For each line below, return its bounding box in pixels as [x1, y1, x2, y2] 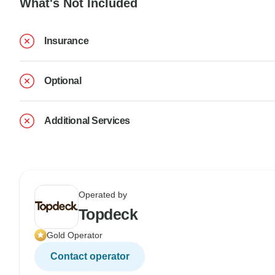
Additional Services [44, 115, 130, 126]
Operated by [79, 189, 127, 199]
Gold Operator [47, 230, 103, 240]
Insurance [44, 35, 89, 46]
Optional [44, 75, 82, 86]
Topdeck [79, 205, 138, 223]
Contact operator [50, 250, 130, 261]
